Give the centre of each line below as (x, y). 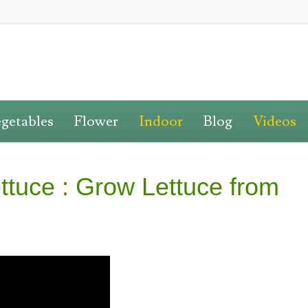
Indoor (161, 121)
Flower (96, 121)
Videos (274, 121)
